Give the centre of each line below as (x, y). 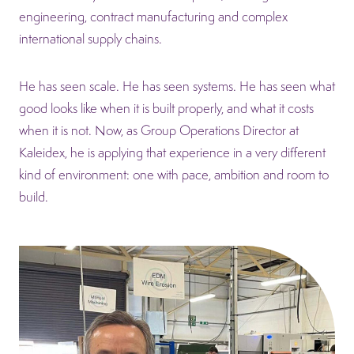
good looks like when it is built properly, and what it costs (166, 108)
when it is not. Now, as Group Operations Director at (159, 130)
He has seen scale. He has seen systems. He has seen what (177, 86)
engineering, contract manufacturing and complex (153, 16)
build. (34, 196)
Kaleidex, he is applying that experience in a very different (172, 152)
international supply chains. (90, 38)
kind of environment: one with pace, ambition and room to (174, 174)
